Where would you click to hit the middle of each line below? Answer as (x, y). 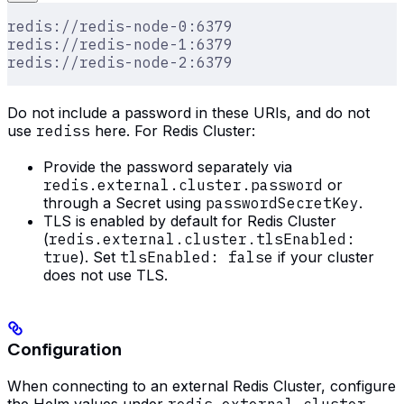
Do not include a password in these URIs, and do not (188, 113)
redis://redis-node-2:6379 (120, 63)
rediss (63, 131)
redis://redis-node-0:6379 (120, 27)
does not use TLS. (106, 275)
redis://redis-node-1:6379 (120, 45)
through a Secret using (124, 203)
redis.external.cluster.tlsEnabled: (202, 239)
